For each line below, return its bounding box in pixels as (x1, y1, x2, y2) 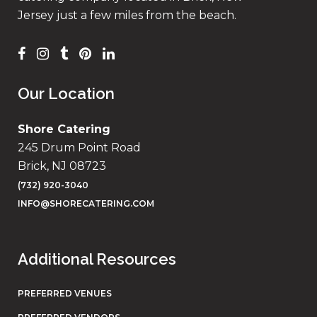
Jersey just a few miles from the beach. (18, 8, 236, 22)
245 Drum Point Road (18, 141, 141, 154)
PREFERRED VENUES (18, 288, 112, 299)
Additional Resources (18, 250, 176, 268)
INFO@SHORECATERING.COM (18, 198, 154, 209)
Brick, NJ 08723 (18, 159, 106, 173)
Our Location (18, 84, 115, 103)
